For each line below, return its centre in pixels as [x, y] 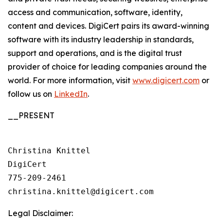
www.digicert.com [166, 80]
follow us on [31, 94]
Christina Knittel [49, 151]
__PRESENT [31, 115]
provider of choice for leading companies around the [107, 67]
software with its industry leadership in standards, [101, 39]
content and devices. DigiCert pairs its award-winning [109, 26]
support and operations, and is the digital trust [95, 53]
